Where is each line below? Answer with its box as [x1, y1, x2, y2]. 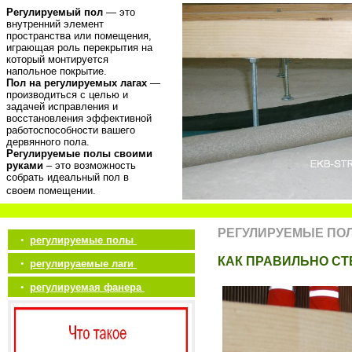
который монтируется [6, 53, 108, 65]
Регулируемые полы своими [6, 148, 152, 159]
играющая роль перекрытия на [6, 42, 152, 53]
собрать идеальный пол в [6, 171, 129, 183]
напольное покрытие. [6, 65, 107, 77]
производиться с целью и [6, 89, 128, 101]
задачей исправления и [6, 101, 118, 112]
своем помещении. [6, 185, 99, 196]
